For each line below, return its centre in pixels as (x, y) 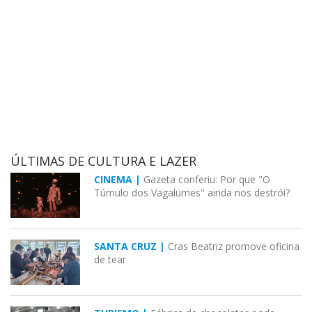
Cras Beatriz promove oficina (234, 247)
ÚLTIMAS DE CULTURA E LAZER (103, 161)
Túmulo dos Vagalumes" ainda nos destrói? (192, 193)
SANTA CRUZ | (131, 247)
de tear (110, 260)
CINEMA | (119, 180)
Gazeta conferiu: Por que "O (207, 180)
